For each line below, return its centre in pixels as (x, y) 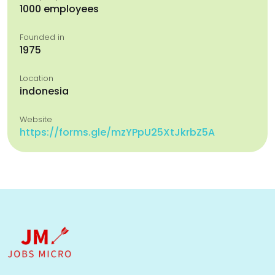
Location (37, 78)
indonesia (44, 91)
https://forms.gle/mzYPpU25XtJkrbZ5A (117, 132)
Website (36, 119)
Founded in (42, 37)
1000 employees (59, 9)
